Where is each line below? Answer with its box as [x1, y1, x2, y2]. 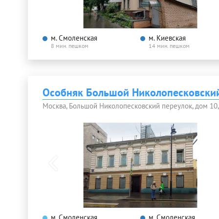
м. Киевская [149, 33, 186, 43]
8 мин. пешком [51, 42, 88, 49]
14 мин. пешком [149, 42, 190, 49]
